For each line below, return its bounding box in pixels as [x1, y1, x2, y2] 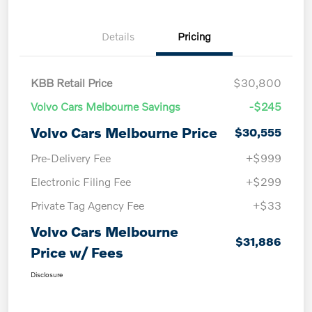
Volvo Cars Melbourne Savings [31, 99, 180, 113]
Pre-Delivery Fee [31, 150, 111, 164]
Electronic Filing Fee [31, 174, 131, 188]
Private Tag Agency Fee [31, 198, 144, 212]
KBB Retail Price [31, 75, 112, 89]
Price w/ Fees [31, 243, 123, 260]
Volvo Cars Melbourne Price [31, 123, 217, 141]
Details [101, 29, 134, 42]
